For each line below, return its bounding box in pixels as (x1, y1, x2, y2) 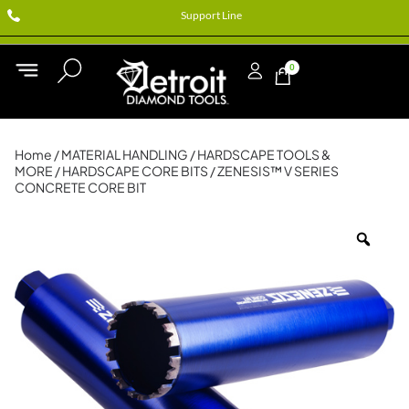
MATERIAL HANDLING (61, 145, 188, 163)
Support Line (180, 8, 242, 22)
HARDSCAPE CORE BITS (62, 162, 208, 179)
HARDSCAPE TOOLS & (197, 145, 330, 163)
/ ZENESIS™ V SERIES (208, 162, 339, 179)
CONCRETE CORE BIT (15, 178, 146, 195)
